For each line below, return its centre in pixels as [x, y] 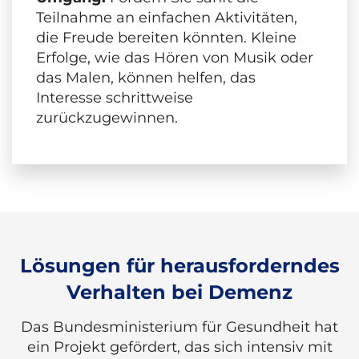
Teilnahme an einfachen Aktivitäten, [167, 18]
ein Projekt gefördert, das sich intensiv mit [179, 347]
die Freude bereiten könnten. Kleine [166, 38]
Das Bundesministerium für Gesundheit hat [179, 327]
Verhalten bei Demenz [179, 292]
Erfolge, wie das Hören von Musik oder [175, 58]
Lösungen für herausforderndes [179, 266]
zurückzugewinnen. [107, 118]
